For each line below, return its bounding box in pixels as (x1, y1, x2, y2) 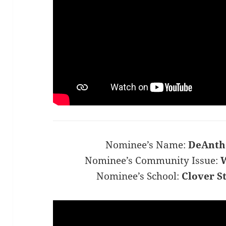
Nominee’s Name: (105, 138, 189, 152)
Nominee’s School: (96, 169, 182, 183)
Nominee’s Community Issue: (85, 154, 221, 167)
